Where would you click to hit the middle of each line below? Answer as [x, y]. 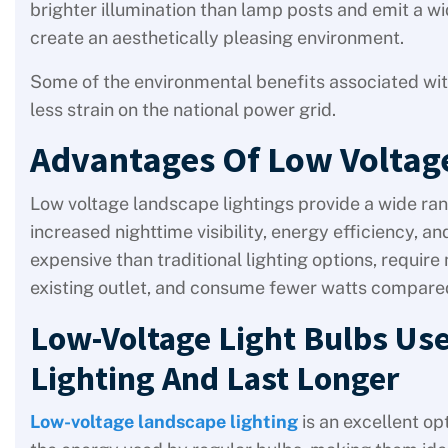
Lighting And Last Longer [214, 378]
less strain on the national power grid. [183, 109]
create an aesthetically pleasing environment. [217, 37]
